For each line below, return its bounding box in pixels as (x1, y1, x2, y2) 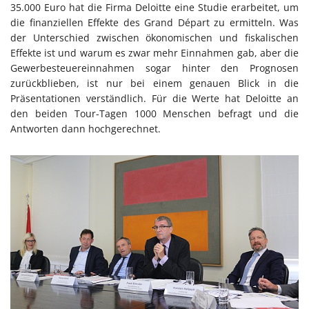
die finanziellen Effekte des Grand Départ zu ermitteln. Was (10, 16, 299, 30)
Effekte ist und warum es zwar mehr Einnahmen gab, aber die (10, 46, 299, 60)
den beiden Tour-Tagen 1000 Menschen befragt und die (10, 107, 299, 121)
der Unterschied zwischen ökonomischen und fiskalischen (10, 31, 299, 45)
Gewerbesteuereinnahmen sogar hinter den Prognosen (10, 61, 299, 75)
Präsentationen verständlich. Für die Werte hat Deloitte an (10, 92, 299, 106)
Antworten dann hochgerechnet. (10, 122, 161, 136)
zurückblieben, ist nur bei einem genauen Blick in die (10, 77, 299, 90)
